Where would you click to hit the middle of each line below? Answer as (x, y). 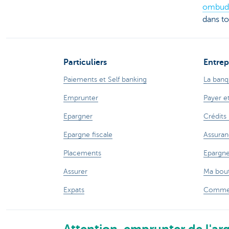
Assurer (75, 171)
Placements (82, 153)
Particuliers (85, 62)
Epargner (78, 116)
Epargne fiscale (88, 134)
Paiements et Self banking (105, 79)
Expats (74, 190)
